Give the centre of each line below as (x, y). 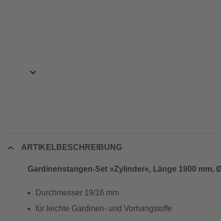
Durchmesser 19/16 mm (77, 193)
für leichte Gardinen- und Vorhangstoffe (104, 208)
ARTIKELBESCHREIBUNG (72, 147)
